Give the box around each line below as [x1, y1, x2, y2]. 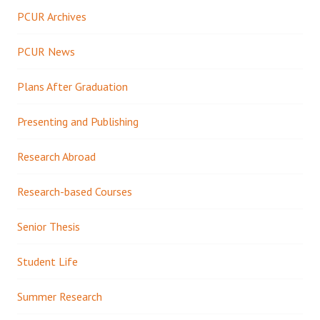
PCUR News [17, 44, 75, 59]
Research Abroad [17, 149, 96, 164]
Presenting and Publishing [17, 114, 139, 129]
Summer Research [17, 289, 102, 304]
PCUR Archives [17, 9, 86, 24]
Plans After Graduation [17, 79, 128, 94]
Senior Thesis [17, 219, 80, 234]
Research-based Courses [17, 184, 132, 199]
